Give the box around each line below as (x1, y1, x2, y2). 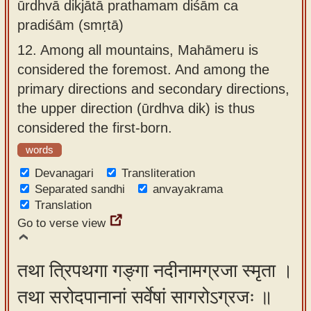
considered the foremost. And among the (17, 61, 269, 77)
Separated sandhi (35, 183, 125, 196)
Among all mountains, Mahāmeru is (40, 42, 258, 58)
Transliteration (121, 167, 195, 180)
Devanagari (35, 167, 94, 180)
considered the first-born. (17, 119, 172, 135)
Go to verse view (17, 217, 106, 230)
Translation (35, 199, 92, 212)
